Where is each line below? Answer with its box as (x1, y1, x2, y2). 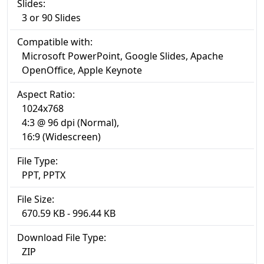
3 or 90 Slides (22, 11, 81, 24)
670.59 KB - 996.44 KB (22, 207, 115, 220)
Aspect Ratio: (17, 88, 75, 101)
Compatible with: (17, 35, 93, 48)
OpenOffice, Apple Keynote (22, 64, 142, 77)
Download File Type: (17, 231, 106, 244)
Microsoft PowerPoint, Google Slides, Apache (22, 49, 223, 62)
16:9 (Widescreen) (22, 130, 101, 143)
